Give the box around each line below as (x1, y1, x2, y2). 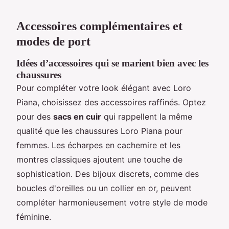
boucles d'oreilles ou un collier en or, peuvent (16, 182, 192, 193)
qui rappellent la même (101, 111, 192, 122)
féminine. (16, 211, 51, 222)
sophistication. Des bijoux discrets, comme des (16, 168, 199, 179)
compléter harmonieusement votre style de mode (16, 197, 208, 208)
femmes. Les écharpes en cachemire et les (16, 140, 180, 150)
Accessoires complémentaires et (16, 19, 182, 33)
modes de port (16, 34, 90, 48)
